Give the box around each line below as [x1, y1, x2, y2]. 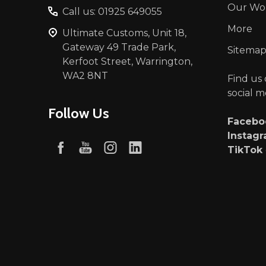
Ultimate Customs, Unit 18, [62, 27, 186, 39]
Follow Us [48, 104, 109, 122]
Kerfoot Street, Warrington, [62, 56, 192, 68]
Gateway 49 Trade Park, [62, 42, 176, 53]
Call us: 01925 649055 [62, 6, 162, 18]
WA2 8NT [62, 70, 108, 82]
